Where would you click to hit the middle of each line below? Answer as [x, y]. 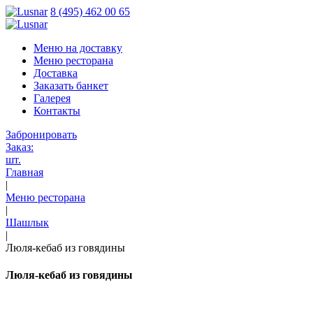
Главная [24, 172]
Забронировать [41, 134]
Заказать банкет [71, 86]
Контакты [57, 111]
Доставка [56, 73]
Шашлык [27, 223]
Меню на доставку [78, 48]
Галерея [52, 98]
